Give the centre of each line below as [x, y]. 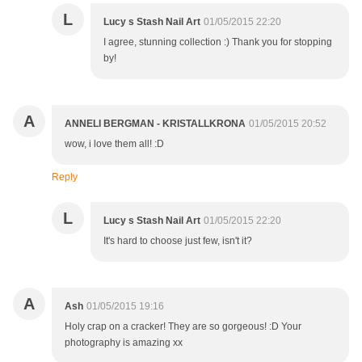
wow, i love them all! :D [114, 144]
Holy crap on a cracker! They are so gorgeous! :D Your [183, 327]
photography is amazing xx [124, 343]
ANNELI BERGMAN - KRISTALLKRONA [155, 124]
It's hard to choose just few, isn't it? [178, 241]
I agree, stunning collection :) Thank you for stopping [218, 42]
